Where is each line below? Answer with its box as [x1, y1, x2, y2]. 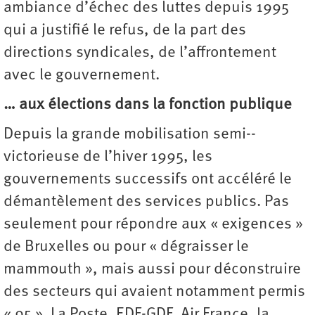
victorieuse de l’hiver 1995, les [4, 148, 212, 165]
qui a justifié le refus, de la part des [4, 22, 246, 39]
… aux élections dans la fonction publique [4, 96, 292, 113]
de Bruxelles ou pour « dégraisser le [4, 238, 249, 255]
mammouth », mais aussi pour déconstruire [4, 261, 301, 278]
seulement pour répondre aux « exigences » [4, 216, 303, 233]
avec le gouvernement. [4, 67, 163, 84]
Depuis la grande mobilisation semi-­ [4, 126, 256, 143]
